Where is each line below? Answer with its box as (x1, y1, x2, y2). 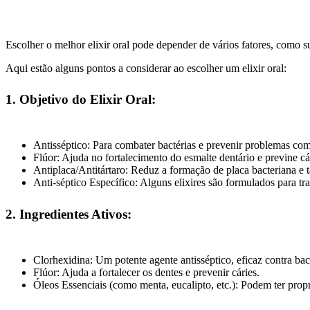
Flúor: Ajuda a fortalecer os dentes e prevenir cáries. (33, 266, 259, 278)
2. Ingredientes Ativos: (6, 206, 131, 221)
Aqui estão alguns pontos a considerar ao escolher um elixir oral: (6, 62, 286, 74)
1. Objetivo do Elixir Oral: (6, 91, 156, 107)
